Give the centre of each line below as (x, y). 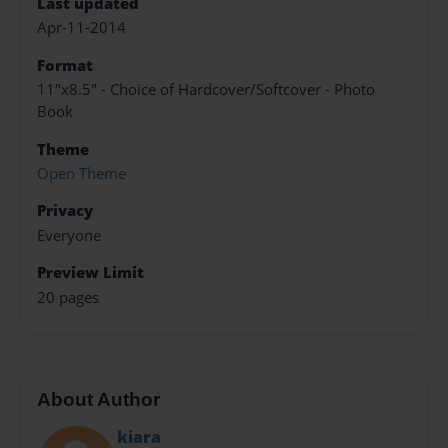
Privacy (65, 211)
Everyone (69, 235)
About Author (98, 400)
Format (65, 65)
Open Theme (81, 173)
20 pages (68, 297)
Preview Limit (90, 273)
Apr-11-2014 (81, 28)
